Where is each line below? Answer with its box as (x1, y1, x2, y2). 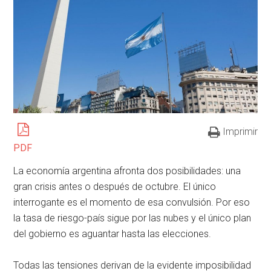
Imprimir (222, 126, 258, 138)
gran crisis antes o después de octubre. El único (13, 181, 217, 193)
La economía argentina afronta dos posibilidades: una (13, 165, 241, 177)
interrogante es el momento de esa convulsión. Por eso (13, 197, 250, 209)
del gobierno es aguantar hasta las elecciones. (13, 228, 212, 240)
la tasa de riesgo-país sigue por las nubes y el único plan (13, 212, 252, 224)
